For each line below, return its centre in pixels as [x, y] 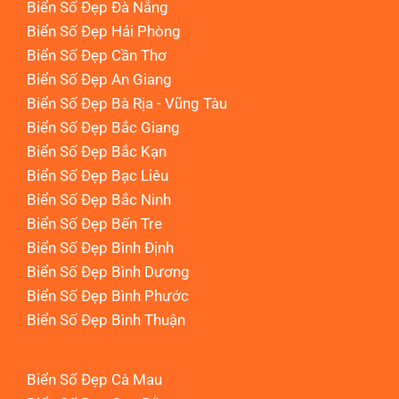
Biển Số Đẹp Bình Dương [108, 271]
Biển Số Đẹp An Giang [99, 79]
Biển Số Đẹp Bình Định [100, 247]
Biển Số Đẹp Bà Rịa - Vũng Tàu [127, 103]
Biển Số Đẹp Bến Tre [94, 223]
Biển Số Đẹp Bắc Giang [103, 127]
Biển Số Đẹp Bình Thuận [106, 319]
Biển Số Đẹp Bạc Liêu [98, 175]
